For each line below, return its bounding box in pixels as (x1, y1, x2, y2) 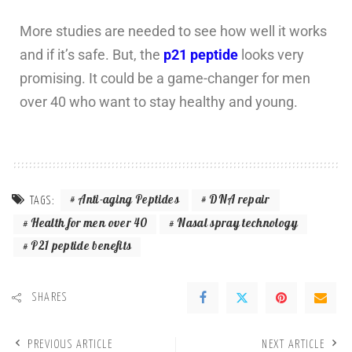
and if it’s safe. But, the (20, 46, 163, 64)
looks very (238, 46, 304, 64)
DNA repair (209, 190, 270, 211)
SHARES (32, 291, 67, 303)
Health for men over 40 (31, 214, 147, 235)
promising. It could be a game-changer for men (20, 70, 310, 87)
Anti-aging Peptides (78, 190, 179, 211)
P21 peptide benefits (31, 237, 132, 258)
